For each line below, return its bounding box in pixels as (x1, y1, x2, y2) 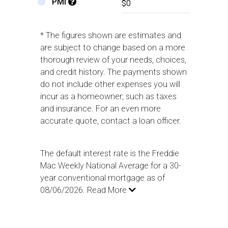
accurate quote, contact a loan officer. (40, 116, 181, 126)
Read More (87, 185, 129, 195)
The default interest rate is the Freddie (40, 149, 179, 159)
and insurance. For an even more (40, 104, 161, 114)
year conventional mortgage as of (40, 173, 165, 183)
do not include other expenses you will (40, 79, 180, 90)
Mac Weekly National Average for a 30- (40, 161, 181, 171)
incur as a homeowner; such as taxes (40, 92, 177, 102)
